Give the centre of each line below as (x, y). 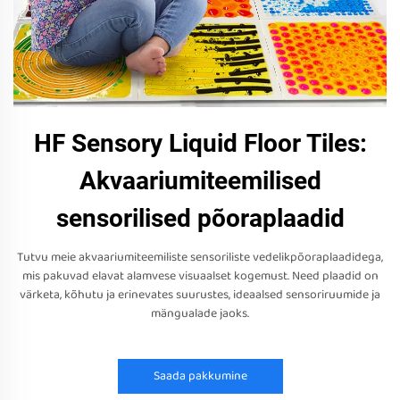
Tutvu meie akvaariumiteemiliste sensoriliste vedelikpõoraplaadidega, (200, 257)
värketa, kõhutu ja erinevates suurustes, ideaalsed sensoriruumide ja (200, 295)
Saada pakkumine (200, 376)
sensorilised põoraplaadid (200, 218)
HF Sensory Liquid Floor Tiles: (200, 143)
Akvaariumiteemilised (200, 181)
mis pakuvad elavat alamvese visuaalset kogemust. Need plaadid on (200, 276)
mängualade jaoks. (200, 313)
